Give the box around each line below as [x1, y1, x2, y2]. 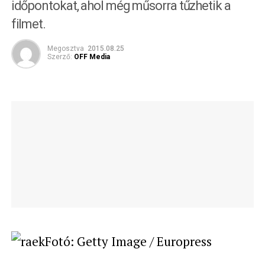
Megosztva [47, 44, 84, 53]
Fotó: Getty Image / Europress [44, 233, 212, 250]
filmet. [11, 17, 46, 31]
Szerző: [47, 53, 72, 61]
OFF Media [73, 53, 110, 61]
